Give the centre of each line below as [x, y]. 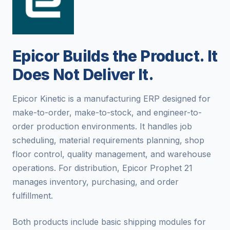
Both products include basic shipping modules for [109, 222]
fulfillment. [33, 196]
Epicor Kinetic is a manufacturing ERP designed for [111, 99]
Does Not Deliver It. [83, 74]
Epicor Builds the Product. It [115, 56]
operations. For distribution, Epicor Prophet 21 [102, 168]
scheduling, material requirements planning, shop [108, 140]
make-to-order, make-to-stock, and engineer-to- [107, 112]
